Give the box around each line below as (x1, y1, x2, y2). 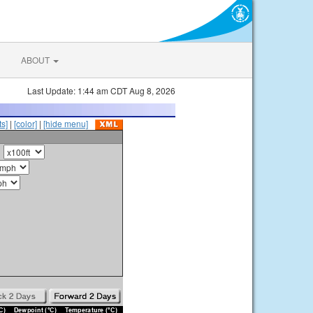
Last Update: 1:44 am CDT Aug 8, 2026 (27, 85, 175, 96)
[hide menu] (43, 117, 88, 129)
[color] (14, 117, 37, 129)
